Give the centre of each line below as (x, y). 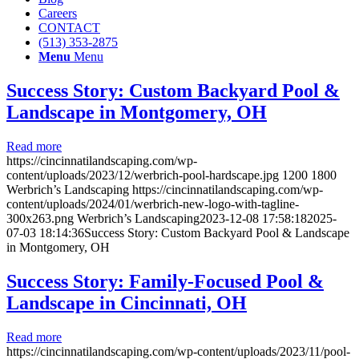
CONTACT (69, 28)
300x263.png (40, 218)
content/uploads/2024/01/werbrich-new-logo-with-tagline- (153, 204)
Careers (58, 13)
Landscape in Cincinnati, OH (127, 303)
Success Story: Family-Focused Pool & (165, 281)
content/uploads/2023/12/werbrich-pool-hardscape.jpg (143, 175)
